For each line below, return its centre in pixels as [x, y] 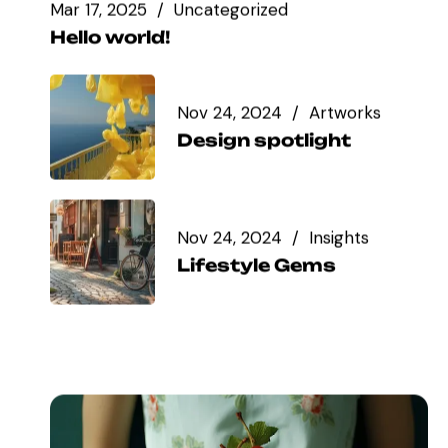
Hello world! [109, 37]
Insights [338, 237]
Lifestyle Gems [256, 265]
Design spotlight [263, 140]
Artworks [344, 112]
